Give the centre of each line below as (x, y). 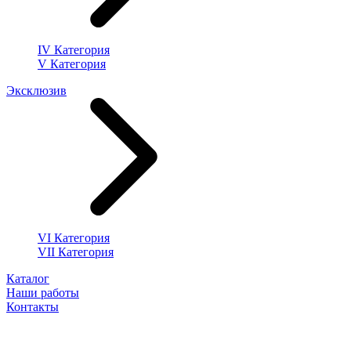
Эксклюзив (36, 90)
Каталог (28, 279)
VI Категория (74, 238)
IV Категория (74, 50)
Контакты (33, 307)
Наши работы (43, 293)
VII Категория (76, 252)
